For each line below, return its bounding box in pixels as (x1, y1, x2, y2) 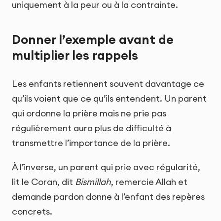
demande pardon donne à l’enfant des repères (12, 190, 205, 202)
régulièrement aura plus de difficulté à (12, 122, 171, 134)
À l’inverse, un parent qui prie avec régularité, (12, 161, 200, 173)
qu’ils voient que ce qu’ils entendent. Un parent (12, 92, 207, 104)
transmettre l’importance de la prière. (12, 137, 170, 148)
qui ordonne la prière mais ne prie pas (12, 107, 166, 119)
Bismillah (75, 176, 111, 187)
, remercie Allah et (111, 176, 187, 187)
